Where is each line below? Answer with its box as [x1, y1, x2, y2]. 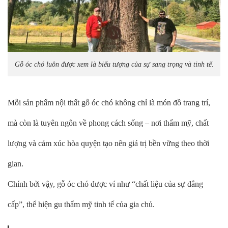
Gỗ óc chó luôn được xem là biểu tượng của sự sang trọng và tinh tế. [14, 60, 214, 69]
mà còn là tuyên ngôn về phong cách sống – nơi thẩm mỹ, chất [8, 118, 209, 127]
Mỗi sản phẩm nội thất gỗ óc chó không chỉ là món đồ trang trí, [8, 98, 210, 107]
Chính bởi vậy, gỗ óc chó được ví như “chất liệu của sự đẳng [8, 179, 203, 188]
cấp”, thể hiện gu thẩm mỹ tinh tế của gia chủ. [8, 199, 155, 209]
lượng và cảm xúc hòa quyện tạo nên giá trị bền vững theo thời [8, 138, 209, 148]
